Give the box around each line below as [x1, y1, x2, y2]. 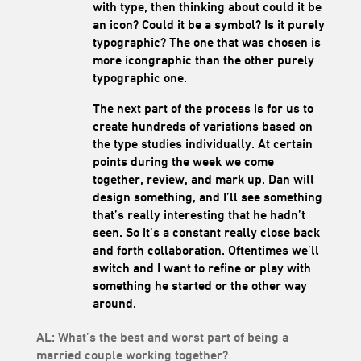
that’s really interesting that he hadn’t [92, 206, 305, 222]
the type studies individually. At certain [92, 135, 313, 151]
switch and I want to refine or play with [92, 259, 311, 276]
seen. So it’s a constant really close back [92, 224, 320, 240]
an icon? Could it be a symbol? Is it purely [92, 16, 325, 32]
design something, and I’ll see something [92, 189, 322, 205]
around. [92, 295, 136, 311]
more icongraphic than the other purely [92, 52, 314, 68]
